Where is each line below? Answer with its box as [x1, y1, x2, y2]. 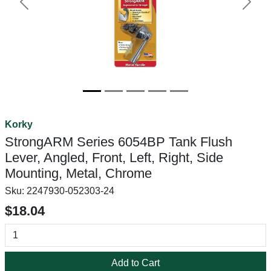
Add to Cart [111, 258, 160, 268]
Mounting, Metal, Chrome [5, 166, 152, 181]
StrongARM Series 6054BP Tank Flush [5, 134, 232, 149]
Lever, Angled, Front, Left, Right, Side [5, 150, 223, 165]
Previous [23, 2, 62, 13]
